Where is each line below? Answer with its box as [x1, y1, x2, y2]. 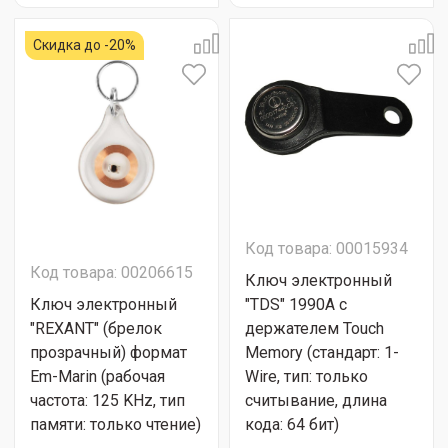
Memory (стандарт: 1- [245, 343, 399, 362]
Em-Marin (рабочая [30, 367, 165, 386]
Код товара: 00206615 [30, 263, 193, 282]
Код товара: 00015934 [245, 239, 408, 258]
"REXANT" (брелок [30, 319, 162, 338]
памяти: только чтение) [30, 415, 201, 434]
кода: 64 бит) [245, 415, 339, 434]
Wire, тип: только [245, 367, 368, 386]
